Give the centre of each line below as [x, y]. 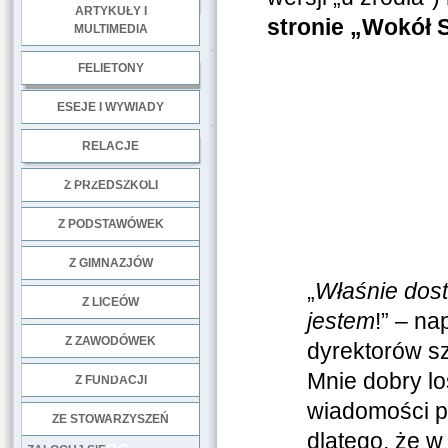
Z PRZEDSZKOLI [110, 185]
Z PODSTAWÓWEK [110, 224]
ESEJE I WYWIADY [110, 107]
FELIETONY [110, 68]
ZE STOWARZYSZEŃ [110, 419]
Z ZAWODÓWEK [110, 341]
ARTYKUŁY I [110, 11]
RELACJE [110, 146]
